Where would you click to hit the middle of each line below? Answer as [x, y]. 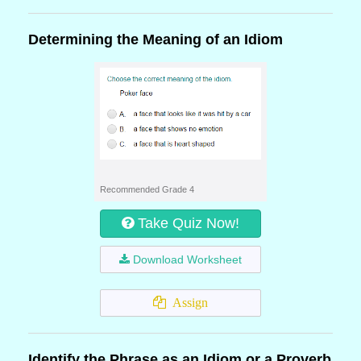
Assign [187, 303]
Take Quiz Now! [189, 223]
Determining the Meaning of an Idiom [156, 39]
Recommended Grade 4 [147, 189]
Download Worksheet [187, 259]
